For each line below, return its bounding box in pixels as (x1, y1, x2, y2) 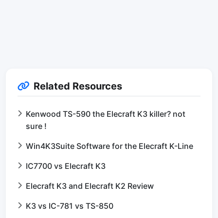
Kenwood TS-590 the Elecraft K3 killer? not (26, 109, 185, 119)
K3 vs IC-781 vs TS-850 (26, 201, 113, 211)
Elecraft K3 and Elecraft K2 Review (26, 181, 154, 191)
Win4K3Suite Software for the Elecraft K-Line (26, 141, 193, 151)
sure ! (26, 121, 47, 131)
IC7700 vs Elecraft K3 (26, 161, 106, 171)
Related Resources (34, 80, 122, 92)
